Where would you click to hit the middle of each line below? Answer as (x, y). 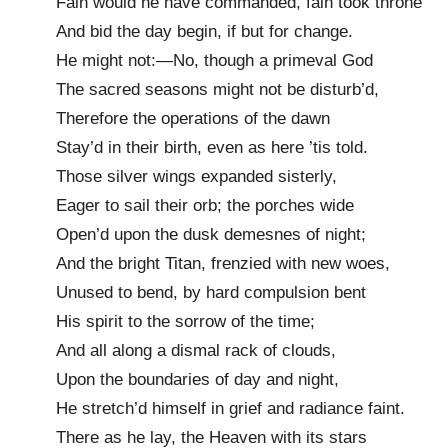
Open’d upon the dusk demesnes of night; (211, 234)
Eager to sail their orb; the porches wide (205, 205)
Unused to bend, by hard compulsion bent (211, 292)
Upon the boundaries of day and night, (197, 379)
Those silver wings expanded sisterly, (196, 176)
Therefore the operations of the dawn (193, 118)
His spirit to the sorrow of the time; (185, 321)
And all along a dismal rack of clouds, (196, 350)
